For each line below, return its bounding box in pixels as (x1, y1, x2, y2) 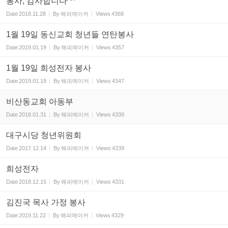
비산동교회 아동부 (6, 97, 73, 106)
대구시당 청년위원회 (6, 130, 81, 139)
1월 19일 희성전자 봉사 (6, 63, 91, 72)
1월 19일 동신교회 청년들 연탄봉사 (6, 30, 134, 39)
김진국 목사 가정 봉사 (6, 197, 85, 207)
